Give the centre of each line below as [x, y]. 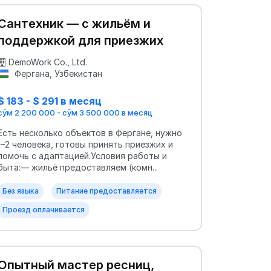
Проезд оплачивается [44, 210]
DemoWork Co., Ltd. [48, 62]
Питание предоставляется [106, 191]
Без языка [21, 191]
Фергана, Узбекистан [57, 73]
